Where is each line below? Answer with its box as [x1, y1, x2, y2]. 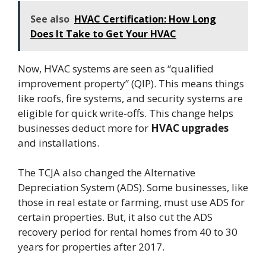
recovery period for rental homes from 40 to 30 [18, 225, 237, 239]
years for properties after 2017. [18, 240, 164, 254]
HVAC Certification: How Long [74, 12, 216, 26]
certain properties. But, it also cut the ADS [18, 210, 213, 224]
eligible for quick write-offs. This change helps [18, 106, 233, 120]
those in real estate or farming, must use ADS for [18, 195, 245, 210]
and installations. [18, 135, 99, 150]
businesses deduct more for [18, 121, 151, 135]
